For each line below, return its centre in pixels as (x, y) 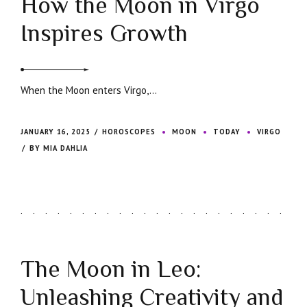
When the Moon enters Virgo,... (89, 90)
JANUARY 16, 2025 (56, 132)
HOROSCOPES (129, 132)
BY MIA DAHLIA (59, 148)
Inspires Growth (104, 34)
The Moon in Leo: (111, 269)
